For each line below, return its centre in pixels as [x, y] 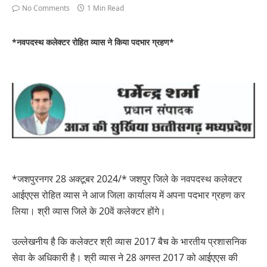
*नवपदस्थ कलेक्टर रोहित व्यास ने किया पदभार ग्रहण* [94, 42]
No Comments [46, 8]
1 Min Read [105, 8]
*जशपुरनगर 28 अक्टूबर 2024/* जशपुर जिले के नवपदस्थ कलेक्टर [127, 178]
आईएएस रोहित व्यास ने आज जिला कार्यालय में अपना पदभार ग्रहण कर [128, 195]
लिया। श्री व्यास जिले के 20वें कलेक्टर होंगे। [89, 211]
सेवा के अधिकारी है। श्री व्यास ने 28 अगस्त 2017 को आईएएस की [125, 258]
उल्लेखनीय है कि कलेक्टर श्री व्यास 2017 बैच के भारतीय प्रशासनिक [129, 242]
